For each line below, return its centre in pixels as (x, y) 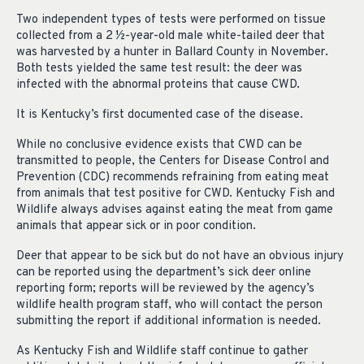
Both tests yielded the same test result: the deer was (159, 69)
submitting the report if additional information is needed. (169, 321)
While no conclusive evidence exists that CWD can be (159, 145)
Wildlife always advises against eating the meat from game (175, 210)
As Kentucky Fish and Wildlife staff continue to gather (162, 351)
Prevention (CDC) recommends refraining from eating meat (173, 178)
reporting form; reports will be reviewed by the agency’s (165, 288)
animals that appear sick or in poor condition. (136, 226)
